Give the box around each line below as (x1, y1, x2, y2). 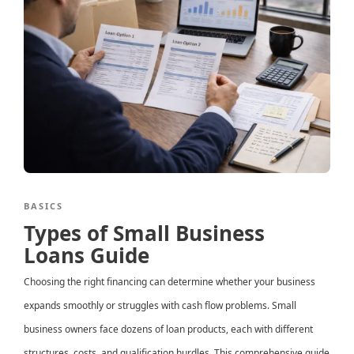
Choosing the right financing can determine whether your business (24, 274, 315, 288)
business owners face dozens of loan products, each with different (24, 322, 313, 336)
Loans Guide (24, 240, 149, 269)
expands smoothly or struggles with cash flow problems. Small (24, 298, 296, 312)
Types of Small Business (24, 218, 265, 247)
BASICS (24, 199, 63, 212)
